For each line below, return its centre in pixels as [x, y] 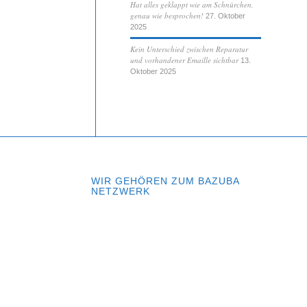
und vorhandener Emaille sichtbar [184, 60]
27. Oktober [225, 15]
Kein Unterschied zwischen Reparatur [189, 49]
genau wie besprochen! [167, 15]
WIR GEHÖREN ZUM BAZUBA [165, 181]
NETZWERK [120, 191]
